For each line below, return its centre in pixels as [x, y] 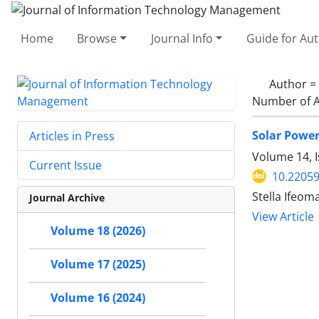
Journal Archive [67, 197]
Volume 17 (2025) [98, 264]
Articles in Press [72, 136]
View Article [283, 216]
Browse [97, 38]
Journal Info [182, 38]
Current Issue [66, 165]
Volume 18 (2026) [98, 231]
